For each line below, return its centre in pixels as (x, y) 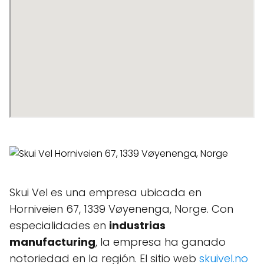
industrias (137, 225)
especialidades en (59, 225)
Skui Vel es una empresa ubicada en (105, 192)
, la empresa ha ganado (161, 242)
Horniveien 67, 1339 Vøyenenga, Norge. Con (121, 209)
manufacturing (52, 242)
